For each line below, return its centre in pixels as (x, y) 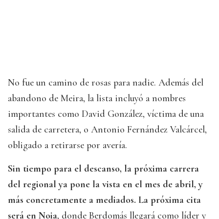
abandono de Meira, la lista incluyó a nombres (97, 99)
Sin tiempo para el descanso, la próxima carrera (103, 169)
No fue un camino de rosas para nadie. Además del (106, 83)
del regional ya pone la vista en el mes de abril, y (105, 185)
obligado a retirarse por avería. (67, 145)
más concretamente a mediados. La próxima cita (104, 200)
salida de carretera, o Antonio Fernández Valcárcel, (107, 130)
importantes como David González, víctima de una (106, 114)
